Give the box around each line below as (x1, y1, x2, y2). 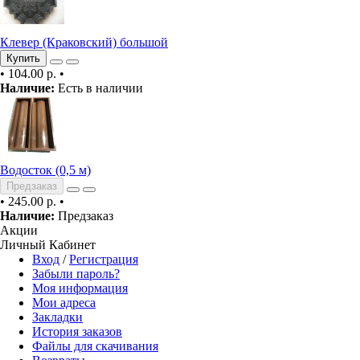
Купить (6, 52, 40, 64)
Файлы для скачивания (32, 339, 158, 353)
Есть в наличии (55, 81, 143, 95)
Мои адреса (32, 296, 96, 309)
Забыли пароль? (32, 267, 120, 280)
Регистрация (69, 252, 138, 266)
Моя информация (32, 281, 128, 295)
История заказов (32, 325, 122, 338)
